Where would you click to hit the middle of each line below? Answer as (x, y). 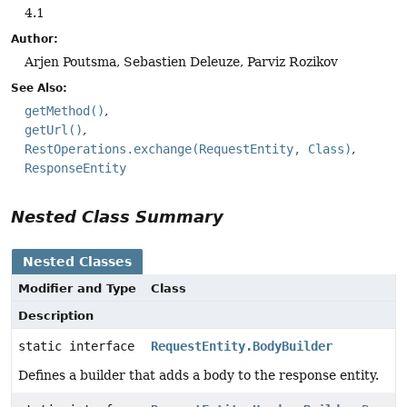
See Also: (39, 89)
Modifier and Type (77, 288)
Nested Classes (77, 261)
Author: (35, 40)
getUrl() (54, 130)
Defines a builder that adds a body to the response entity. (199, 375)
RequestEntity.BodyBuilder (242, 346)
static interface (80, 346)
